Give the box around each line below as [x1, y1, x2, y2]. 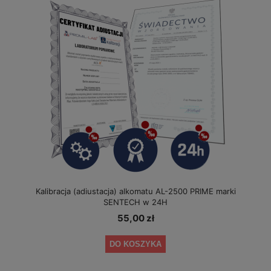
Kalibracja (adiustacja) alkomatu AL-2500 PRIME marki [35, 186, 236, 196]
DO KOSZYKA [109, 240, 162, 249]
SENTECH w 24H [103, 197, 168, 207]
